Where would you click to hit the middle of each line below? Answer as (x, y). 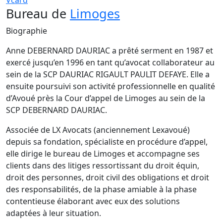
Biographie (27, 31)
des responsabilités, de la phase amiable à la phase (101, 189)
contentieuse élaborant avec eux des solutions (93, 201)
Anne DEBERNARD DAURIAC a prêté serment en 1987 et (110, 51)
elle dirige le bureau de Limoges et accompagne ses (103, 154)
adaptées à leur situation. (54, 213)
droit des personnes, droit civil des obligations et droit (108, 177)
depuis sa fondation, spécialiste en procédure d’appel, (107, 142)
